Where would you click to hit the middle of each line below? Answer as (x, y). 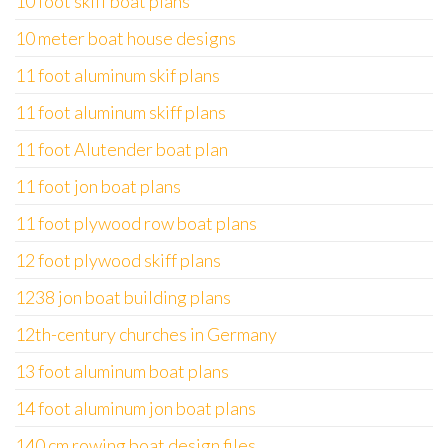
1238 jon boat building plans (123, 297)
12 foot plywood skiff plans (118, 260)
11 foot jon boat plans (98, 186)
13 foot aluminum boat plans (122, 371)
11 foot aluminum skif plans (117, 75)
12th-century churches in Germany (146, 334)
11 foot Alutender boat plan (121, 149)
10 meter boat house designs (125, 38)
